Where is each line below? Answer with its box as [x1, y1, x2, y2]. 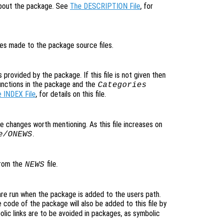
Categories [97, 81, 147, 90]
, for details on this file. [35, 89, 106, 99]
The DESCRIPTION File [70, 1, 140, 11]
